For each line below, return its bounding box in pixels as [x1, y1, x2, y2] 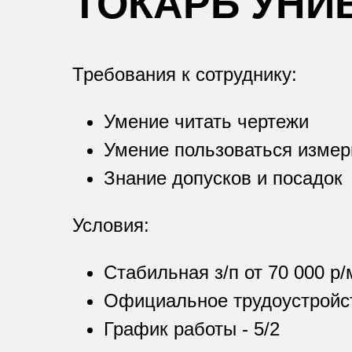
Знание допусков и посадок [104, 167, 343, 189]
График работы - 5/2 [104, 318, 280, 339]
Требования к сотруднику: [72, 64, 297, 85]
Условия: [72, 214, 149, 236]
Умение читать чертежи [104, 111, 309, 132]
